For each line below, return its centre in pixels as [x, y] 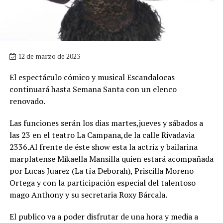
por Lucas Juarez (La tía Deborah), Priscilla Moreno [101, 170]
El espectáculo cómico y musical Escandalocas [92, 77]
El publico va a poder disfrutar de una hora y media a [104, 216]
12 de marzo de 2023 [48, 56]
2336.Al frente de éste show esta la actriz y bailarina [103, 147]
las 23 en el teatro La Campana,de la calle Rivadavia [102, 135]
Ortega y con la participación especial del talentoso [102, 182]
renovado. [27, 101]
